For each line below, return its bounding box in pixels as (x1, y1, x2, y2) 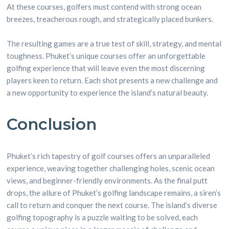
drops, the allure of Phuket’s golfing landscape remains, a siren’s (7, 188, 221, 197)
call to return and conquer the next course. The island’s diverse (7, 200, 218, 210)
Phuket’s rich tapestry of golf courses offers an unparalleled (7, 151, 211, 161)
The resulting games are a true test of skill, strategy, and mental (7, 39, 222, 48)
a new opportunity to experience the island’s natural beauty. (7, 88, 209, 97)
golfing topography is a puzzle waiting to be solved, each (7, 213, 198, 222)
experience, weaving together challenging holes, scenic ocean (7, 164, 215, 173)
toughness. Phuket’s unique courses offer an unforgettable (7, 51, 206, 60)
